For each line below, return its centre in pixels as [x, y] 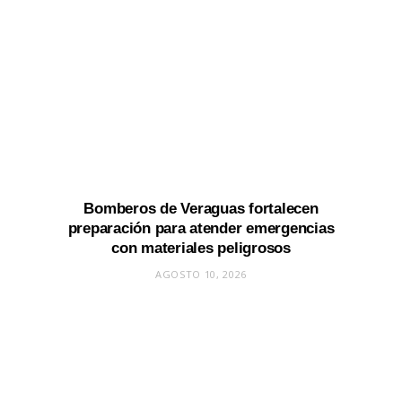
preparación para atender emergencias [201, 229]
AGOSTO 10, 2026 [201, 275]
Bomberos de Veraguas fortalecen [201, 209]
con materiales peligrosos [201, 249]
